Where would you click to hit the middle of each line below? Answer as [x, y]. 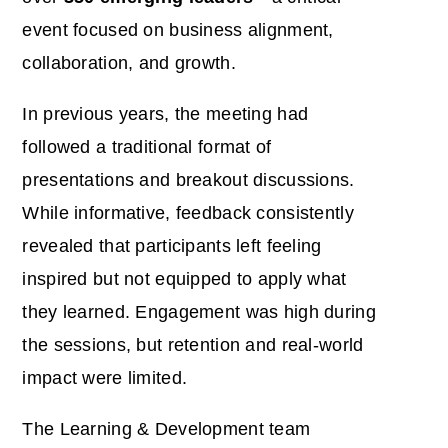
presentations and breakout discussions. [188, 179]
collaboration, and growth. [129, 62]
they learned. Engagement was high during [199, 311]
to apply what [291, 278]
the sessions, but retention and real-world [193, 344]
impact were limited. [105, 377]
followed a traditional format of [147, 146]
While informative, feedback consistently [188, 212]
